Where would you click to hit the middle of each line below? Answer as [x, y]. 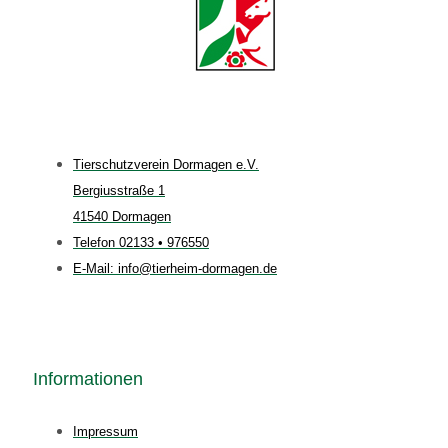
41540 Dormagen [122, 216]
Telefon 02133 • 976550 [141, 242]
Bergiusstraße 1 [119, 190]
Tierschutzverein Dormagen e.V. [166, 164]
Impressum [105, 431]
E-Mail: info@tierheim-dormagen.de [175, 268]
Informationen [88, 378]
